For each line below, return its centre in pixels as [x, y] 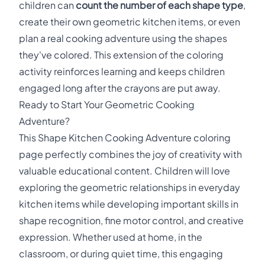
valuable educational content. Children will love [125, 171]
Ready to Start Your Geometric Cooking [107, 104]
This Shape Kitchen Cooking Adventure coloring [125, 138]
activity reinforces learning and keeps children [122, 71]
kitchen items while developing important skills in [129, 204]
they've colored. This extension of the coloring [121, 55]
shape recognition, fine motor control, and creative [131, 220]
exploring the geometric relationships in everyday [130, 187]
